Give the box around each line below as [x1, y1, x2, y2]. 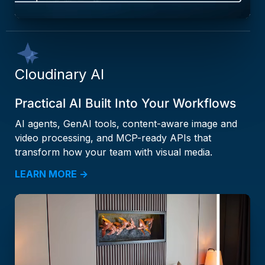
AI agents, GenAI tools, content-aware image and [15, 118, 237, 130]
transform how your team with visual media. [15, 146, 212, 159]
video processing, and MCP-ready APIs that [15, 132, 211, 144]
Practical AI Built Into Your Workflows [15, 96, 236, 111]
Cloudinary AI [15, 66, 104, 83]
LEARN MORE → [15, 168, 88, 180]
